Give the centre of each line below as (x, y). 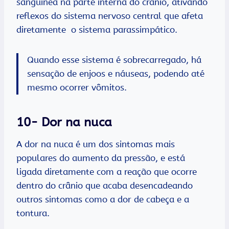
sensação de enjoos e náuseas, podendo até (116, 74)
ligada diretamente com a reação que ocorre (107, 172)
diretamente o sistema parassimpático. (97, 30)
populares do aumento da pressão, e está (101, 158)
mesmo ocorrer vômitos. (78, 88)
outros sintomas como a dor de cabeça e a (103, 200)
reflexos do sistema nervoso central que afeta (110, 16)
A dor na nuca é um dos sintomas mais (96, 144)
